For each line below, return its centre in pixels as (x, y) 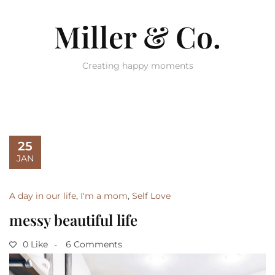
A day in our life (43, 196)
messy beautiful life (73, 220)
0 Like (34, 244)
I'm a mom (104, 196)
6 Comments (94, 244)
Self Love (151, 196)
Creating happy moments (137, 66)
